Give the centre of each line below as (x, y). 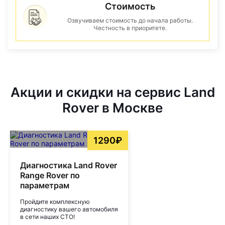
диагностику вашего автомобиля (69, 209)
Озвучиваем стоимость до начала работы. (130, 20)
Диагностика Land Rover (69, 165)
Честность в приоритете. (130, 28)
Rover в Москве (113, 108)
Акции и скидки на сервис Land (113, 92)
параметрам (45, 185)
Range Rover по (50, 175)
